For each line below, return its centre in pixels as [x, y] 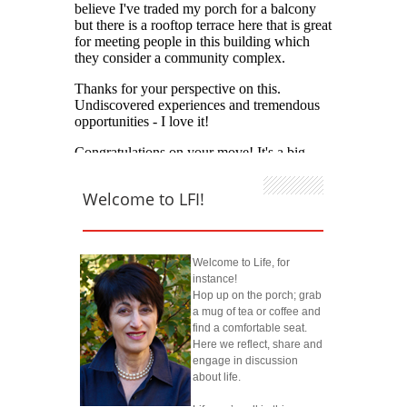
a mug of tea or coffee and [257, 312]
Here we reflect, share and [258, 345]
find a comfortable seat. [250, 328]
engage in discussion [245, 361]
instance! [215, 279]
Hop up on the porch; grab [257, 296]
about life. [217, 377]
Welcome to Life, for [241, 263]
